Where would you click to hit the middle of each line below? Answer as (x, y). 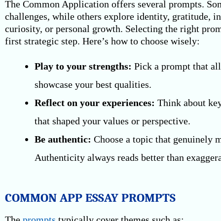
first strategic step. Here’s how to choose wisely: (102, 41)
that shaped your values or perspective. (112, 121)
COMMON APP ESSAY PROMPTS (90, 198)
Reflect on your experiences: (95, 103)
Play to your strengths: (83, 66)
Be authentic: (63, 139)
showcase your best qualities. (93, 84)
